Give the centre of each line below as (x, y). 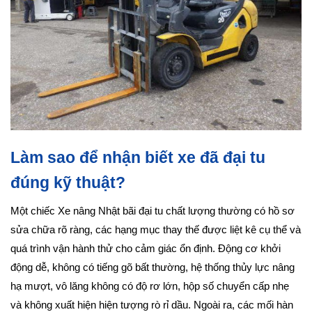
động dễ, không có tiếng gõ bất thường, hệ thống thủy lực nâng (153, 268)
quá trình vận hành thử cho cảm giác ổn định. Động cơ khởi (146, 249)
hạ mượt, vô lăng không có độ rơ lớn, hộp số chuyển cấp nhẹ (150, 287)
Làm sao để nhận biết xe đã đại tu (138, 158)
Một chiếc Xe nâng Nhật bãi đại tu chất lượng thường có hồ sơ (153, 211)
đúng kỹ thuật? (68, 183)
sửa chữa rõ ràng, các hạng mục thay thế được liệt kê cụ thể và (156, 230)
